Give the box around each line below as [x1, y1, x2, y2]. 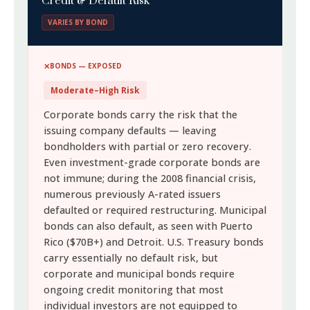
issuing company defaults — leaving [44, 124, 217, 137]
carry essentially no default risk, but [44, 251, 219, 264]
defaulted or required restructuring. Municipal [44, 203, 267, 217]
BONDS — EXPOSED [50, 61, 122, 71]
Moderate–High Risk [51, 84, 140, 96]
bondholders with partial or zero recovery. [44, 140, 252, 153]
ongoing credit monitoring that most [44, 283, 224, 296]
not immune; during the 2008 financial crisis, [44, 172, 257, 185]
